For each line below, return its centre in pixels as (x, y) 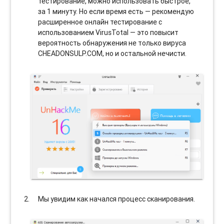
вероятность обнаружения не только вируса (112, 43)
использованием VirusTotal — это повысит (108, 32)
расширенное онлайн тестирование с (100, 22)
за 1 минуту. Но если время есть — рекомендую (116, 11)
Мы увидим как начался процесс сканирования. (117, 199)
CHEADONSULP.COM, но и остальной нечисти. (112, 53)
